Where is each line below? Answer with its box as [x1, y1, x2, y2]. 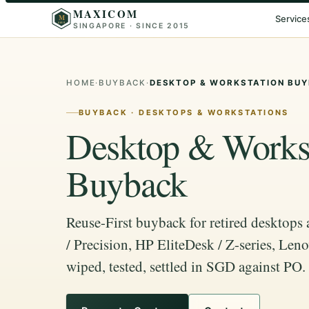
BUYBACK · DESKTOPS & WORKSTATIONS [79, 108, 289, 117]
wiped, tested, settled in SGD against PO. [66, 257, 306, 276]
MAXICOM [73, 6, 138, 21]
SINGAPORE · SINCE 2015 [73, 21, 190, 30]
